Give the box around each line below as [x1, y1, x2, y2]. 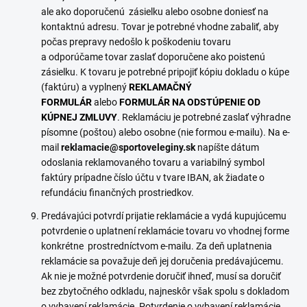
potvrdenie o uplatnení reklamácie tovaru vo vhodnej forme [41, 225, 289, 236]
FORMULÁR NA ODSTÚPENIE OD [119, 97, 260, 108]
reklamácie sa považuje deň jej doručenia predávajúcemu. [41, 256, 284, 267]
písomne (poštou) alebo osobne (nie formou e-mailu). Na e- [41, 127, 290, 138]
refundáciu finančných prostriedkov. [41, 187, 194, 198]
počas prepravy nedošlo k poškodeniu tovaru [41, 36, 231, 47]
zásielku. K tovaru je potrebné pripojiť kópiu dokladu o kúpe [41, 66, 289, 77]
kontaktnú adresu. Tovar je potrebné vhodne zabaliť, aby [41, 21, 279, 32]
